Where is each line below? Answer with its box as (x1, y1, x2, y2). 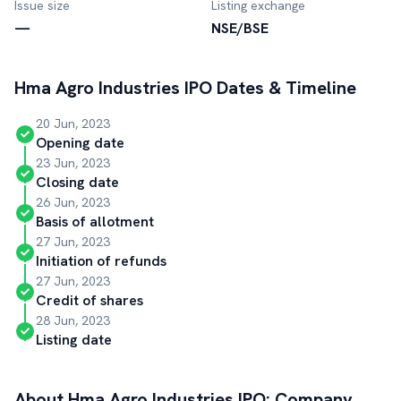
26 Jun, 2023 (36, 194, 110, 210)
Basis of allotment (36, 212, 154, 231)
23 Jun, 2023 (36, 155, 110, 171)
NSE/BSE (211, 19, 269, 38)
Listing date (36, 330, 112, 349)
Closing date (36, 173, 119, 192)
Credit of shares (36, 291, 143, 310)
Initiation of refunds (36, 252, 166, 270)
